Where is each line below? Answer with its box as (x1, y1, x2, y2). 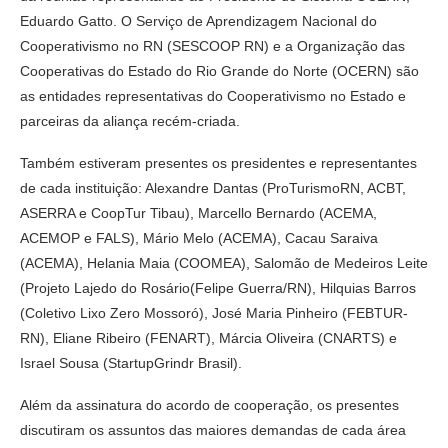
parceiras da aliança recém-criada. (20, 112, 240, 129)
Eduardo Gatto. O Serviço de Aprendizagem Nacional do (20, 12, 377, 29)
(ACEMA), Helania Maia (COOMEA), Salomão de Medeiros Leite (20, 254, 428, 271)
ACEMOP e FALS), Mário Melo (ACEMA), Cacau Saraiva (20, 229, 378, 246)
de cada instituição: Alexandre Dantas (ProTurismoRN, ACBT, (20, 179, 406, 196)
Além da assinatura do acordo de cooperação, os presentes (20, 396, 399, 413)
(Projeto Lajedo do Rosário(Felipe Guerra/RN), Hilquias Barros (20, 279, 416, 296)
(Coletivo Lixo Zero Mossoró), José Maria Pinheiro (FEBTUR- (20, 304, 408, 321)
